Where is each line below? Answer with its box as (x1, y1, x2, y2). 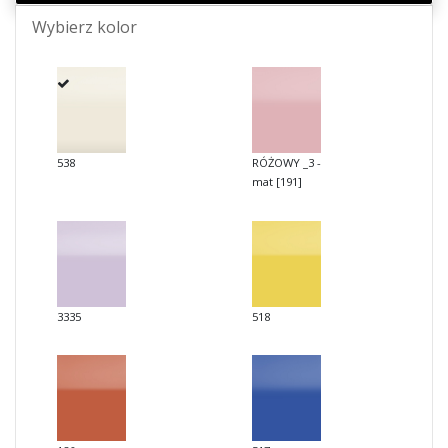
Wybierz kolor (32, 15, 137, 38)
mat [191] (251, 173, 302, 189)
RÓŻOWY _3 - (251, 154, 321, 170)
